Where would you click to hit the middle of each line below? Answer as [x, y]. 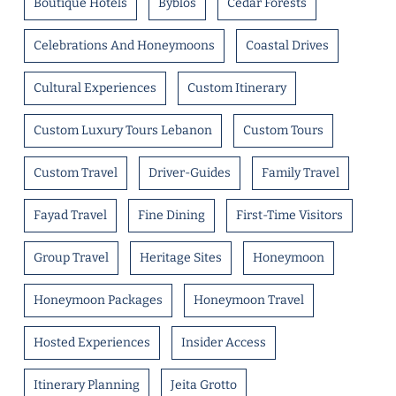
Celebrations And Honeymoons [124, 46]
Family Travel [300, 173]
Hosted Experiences [91, 343]
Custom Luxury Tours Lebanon [122, 130]
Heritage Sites [180, 258]
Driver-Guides [189, 173]
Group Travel [71, 258]
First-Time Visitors [289, 215]
